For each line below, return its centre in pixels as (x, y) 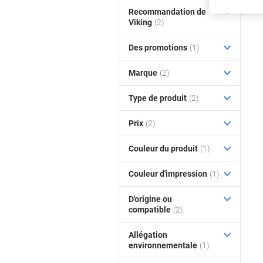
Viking (140, 22)
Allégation (148, 235)
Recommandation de (167, 12)
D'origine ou (150, 199)
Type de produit (158, 98)
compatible (150, 210)
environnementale (163, 245)
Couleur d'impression (168, 174)
